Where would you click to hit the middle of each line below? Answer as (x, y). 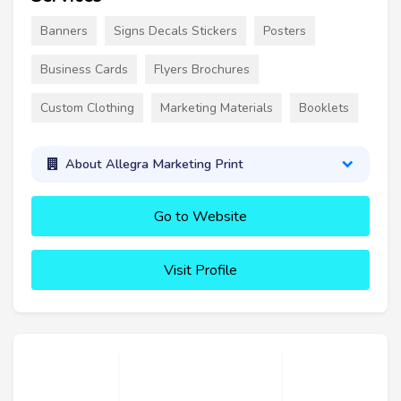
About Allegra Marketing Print (154, 164)
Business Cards (84, 69)
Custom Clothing (87, 107)
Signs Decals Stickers (175, 30)
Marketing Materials (217, 107)
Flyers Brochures (202, 69)
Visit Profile (200, 270)
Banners (64, 30)
